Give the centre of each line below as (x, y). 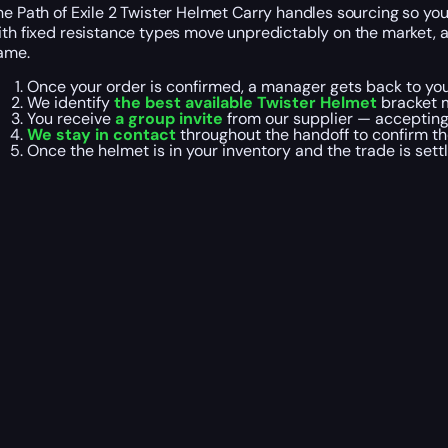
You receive (70, 118)
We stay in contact (101, 134)
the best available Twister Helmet (245, 102)
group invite (175, 118)
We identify (68, 102)
